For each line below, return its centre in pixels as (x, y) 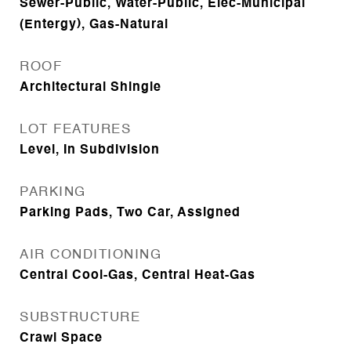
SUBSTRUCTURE (80, 318)
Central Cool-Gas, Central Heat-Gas (138, 276)
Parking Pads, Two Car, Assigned (130, 213)
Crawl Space (61, 338)
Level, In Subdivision (90, 150)
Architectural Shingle (90, 88)
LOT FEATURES (75, 130)
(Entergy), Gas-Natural (94, 25)
